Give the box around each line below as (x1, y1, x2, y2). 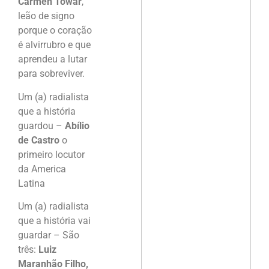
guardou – (18, 119, 65, 131)
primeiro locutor (18, 148, 85, 160)
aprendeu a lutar (18, 53, 87, 65)
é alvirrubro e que (18, 39, 91, 51)
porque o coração (18, 25, 92, 37)
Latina (18, 177, 45, 189)
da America (18, 163, 66, 175)
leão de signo (18, 10, 74, 22)
